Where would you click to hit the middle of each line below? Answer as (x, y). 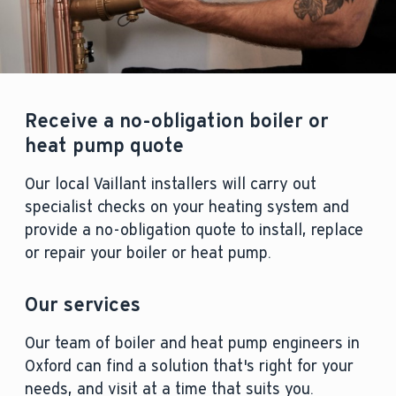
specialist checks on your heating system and (187, 207)
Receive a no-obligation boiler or (176, 121)
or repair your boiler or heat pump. (148, 253)
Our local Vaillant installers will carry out (170, 184)
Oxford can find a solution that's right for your (189, 366)
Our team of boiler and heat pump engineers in (192, 343)
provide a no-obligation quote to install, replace (194, 230)
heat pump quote (104, 146)
